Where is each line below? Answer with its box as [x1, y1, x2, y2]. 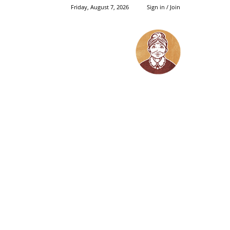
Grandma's [158, 29, 195, 39]
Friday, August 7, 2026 [71, 3, 129, 11]
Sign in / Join [147, 3, 180, 11]
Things [158, 40, 181, 49]
